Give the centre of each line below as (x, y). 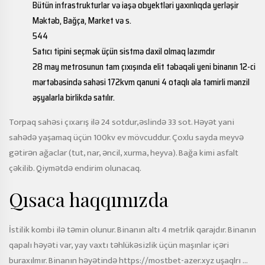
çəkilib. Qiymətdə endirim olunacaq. (75, 168)
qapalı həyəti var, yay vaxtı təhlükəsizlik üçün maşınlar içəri (119, 245)
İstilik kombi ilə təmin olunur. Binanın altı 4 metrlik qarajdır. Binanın (132, 230)
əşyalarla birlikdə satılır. (74, 98)
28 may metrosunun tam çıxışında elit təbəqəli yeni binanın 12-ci (144, 67)
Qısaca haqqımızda (89, 199)
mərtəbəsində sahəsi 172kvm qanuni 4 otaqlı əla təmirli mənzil (141, 82)
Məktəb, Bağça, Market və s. (82, 21)
